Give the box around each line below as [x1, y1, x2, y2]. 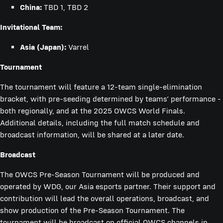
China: [20, 2, 42, 12]
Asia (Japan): [20, 42, 66, 52]
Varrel [66, 42, 89, 52]
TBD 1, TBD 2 [42, 2, 88, 12]
